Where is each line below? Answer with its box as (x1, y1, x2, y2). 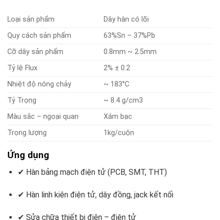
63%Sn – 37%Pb (104, 31, 156, 40)
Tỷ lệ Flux (7, 64, 37, 73)
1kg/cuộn (104, 129, 135, 137)
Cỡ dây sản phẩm (7, 48, 63, 56)
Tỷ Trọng (7, 96, 36, 105)
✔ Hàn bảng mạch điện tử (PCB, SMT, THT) (17, 167, 167, 177)
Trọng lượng (7, 129, 47, 137)
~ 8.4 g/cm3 (104, 96, 143, 105)
